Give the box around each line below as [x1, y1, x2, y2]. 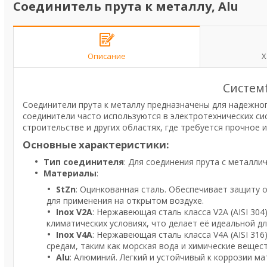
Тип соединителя [44, 156, 124, 167]
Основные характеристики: [23, 137, 169, 151]
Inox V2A [56, 206, 92, 218]
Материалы [44, 167, 97, 179]
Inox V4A [56, 228, 92, 240]
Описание [88, 50, 126, 61]
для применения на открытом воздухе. [46, 194, 204, 206]
